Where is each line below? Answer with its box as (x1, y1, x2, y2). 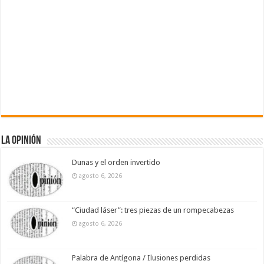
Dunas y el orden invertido (72, 157, 161, 167)
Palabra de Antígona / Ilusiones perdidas (72, 253, 211, 263)
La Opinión (1, 134, 42, 147)
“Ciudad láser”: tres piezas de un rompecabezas (72, 205, 235, 214)
